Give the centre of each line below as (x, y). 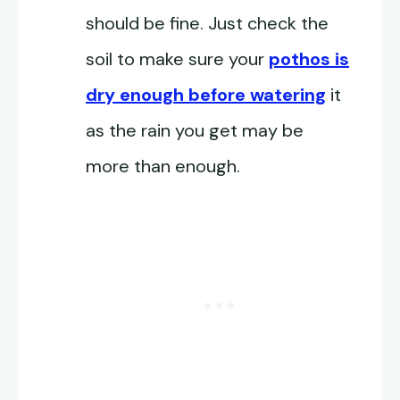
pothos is (309, 59)
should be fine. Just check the (207, 24)
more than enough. (163, 167)
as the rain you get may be (195, 131)
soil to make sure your (177, 59)
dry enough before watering (206, 95)
